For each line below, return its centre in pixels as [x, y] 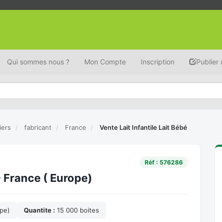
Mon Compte [105, 62]
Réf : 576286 [164, 162]
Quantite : [39, 210]
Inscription [158, 62]
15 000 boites [77, 210]
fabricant [38, 127]
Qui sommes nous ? [38, 62]
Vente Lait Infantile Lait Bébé [144, 127]
